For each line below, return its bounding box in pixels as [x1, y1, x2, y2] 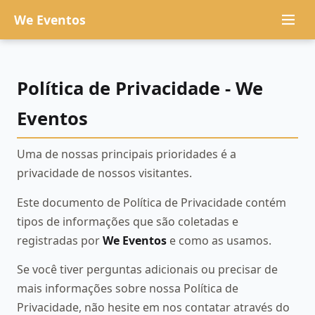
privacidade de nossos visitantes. [17, 165, 192, 181]
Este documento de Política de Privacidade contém [17, 194, 286, 210]
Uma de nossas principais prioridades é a [17, 146, 236, 162]
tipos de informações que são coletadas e [17, 213, 238, 229]
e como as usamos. [167, 232, 271, 248]
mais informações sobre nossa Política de [17, 281, 238, 297]
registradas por [17, 232, 103, 248]
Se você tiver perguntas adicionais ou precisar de [17, 262, 278, 278]
